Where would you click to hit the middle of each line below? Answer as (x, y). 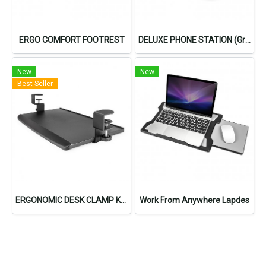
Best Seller (35, 83)
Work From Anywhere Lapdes (194, 200)
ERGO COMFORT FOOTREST (72, 39)
